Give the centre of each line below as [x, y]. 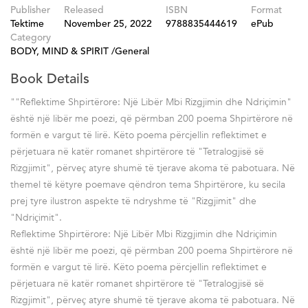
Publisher [30, 10]
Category [31, 37]
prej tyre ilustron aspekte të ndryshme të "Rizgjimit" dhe [133, 201]
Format [266, 10]
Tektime [27, 24]
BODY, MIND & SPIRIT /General [80, 51]
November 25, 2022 [108, 24]
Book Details [50, 79]
